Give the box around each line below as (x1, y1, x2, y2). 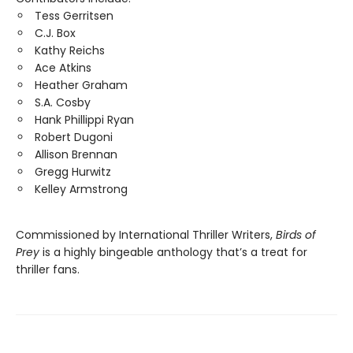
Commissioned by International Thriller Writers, (16, 226, 276, 243)
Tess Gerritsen (35, 7, 113, 24)
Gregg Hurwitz (35, 163, 111, 180)
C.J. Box (35, 24, 76, 41)
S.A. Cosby (35, 94, 91, 110)
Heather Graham (35, 76, 128, 93)
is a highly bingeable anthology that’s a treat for (43, 243, 307, 260)
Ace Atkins (35, 59, 91, 76)
